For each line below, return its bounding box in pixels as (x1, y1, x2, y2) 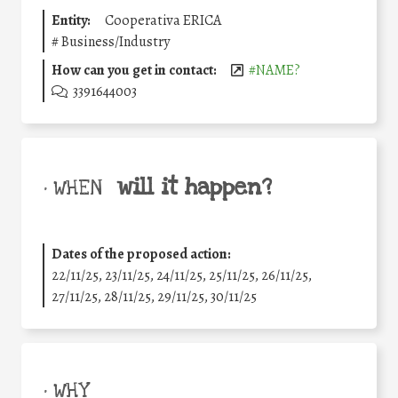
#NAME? (249, 60, 301, 80)
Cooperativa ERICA (105, 10, 221, 30)
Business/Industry (61, 31, 170, 52)
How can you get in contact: (52, 60, 217, 80)
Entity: (52, 10, 91, 30)
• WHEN (43, 174, 102, 202)
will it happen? (116, 171, 272, 203)
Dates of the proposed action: (52, 243, 231, 264)
